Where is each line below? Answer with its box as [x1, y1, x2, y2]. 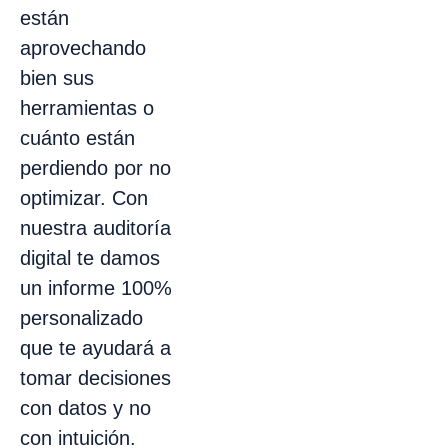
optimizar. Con [20, 186, 148, 209]
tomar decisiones [20, 366, 171, 389]
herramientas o [20, 96, 154, 119]
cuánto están [20, 126, 135, 149]
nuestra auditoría [20, 216, 171, 239]
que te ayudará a [20, 336, 171, 359]
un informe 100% [20, 276, 172, 299]
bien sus [20, 66, 94, 89]
